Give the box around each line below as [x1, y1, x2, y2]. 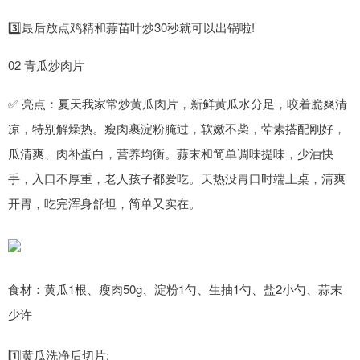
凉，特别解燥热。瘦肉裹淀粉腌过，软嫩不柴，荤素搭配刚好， [8, 120, 346, 137]
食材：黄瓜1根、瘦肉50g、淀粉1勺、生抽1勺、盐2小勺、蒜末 [8, 280, 342, 297]
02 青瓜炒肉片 [8, 56, 84, 73]
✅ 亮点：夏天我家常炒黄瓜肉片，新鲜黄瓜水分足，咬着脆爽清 [8, 95, 347, 112]
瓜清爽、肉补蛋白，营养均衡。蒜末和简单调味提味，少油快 [8, 145, 333, 162]
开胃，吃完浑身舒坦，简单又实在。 [8, 194, 201, 211]
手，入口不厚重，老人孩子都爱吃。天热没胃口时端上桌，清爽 [8, 170, 346, 186]
